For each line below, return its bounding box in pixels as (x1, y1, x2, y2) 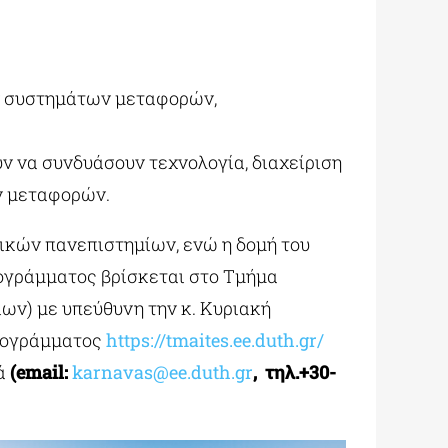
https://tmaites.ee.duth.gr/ (105, 327, 324, 352)
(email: (9, 359, 72, 384)
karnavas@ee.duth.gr (71, 359, 253, 384)
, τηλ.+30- (252, 359, 336, 384)
